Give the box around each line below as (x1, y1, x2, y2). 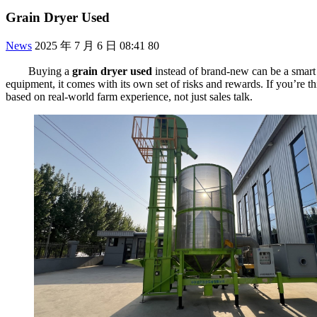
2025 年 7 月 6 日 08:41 (35, 39, 148, 52)
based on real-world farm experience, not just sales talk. (6, 90, 253, 103)
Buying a (28, 64, 72, 77)
